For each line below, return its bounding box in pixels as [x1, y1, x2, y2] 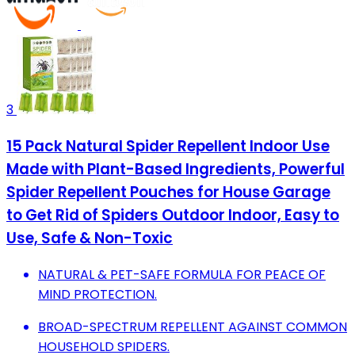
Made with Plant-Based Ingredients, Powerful [6, 158, 345, 180]
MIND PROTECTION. [38, 284, 157, 303]
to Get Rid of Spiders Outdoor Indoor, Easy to [6, 204, 339, 226]
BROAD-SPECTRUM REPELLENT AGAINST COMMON [38, 317, 347, 336]
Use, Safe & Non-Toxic [6, 227, 173, 249]
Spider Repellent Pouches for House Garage [6, 181, 330, 203]
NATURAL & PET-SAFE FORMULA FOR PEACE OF [38, 265, 326, 284]
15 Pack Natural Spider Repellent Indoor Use [6, 135, 330, 157]
